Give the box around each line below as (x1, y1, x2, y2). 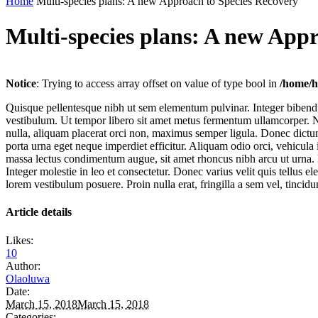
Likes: (6, 234, 33, 246)
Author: (6, 259, 40, 272)
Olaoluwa (6, 272, 50, 285)
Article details (6, 206, 72, 219)
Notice (6, 77, 36, 90)
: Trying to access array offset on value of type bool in (36, 77, 280, 90)
